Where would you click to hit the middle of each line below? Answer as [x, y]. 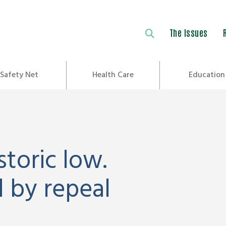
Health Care [113, 75]
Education [207, 75]
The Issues [188, 32]
